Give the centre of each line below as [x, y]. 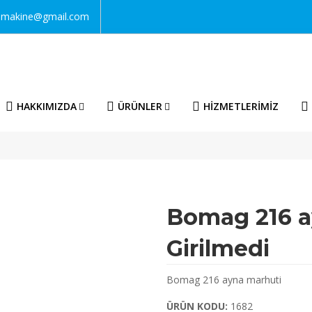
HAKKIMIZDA [47, 106]
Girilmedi [218, 248]
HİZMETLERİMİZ [241, 106]
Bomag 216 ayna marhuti [224, 280]
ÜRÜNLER [140, 106]
